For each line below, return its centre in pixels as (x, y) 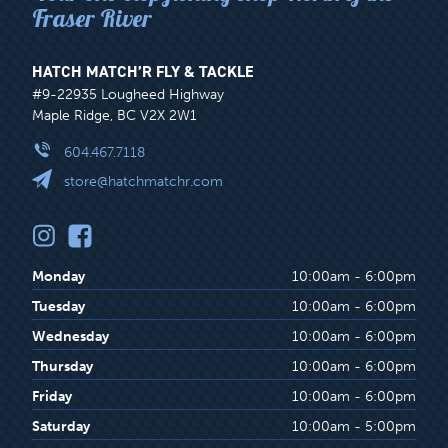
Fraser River (92, 18)
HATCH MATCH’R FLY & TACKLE (142, 72)
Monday (58, 277)
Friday (52, 397)
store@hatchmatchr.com (143, 182)
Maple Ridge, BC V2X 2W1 (114, 116)
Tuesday (58, 307)
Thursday (62, 367)
